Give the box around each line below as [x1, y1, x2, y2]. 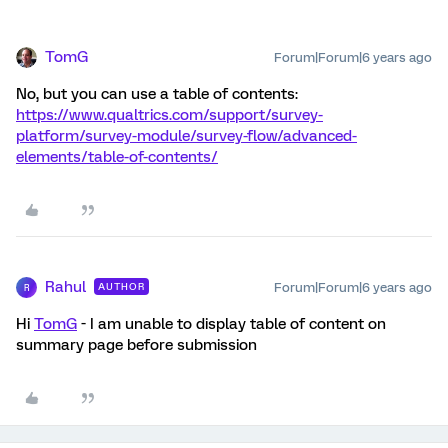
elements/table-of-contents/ [16, 148, 218, 166]
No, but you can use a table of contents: [16, 85, 298, 103]
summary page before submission [16, 336, 257, 354]
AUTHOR [98, 281, 145, 292]
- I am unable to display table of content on [77, 315, 386, 333]
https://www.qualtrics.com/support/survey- [16, 106, 323, 124]
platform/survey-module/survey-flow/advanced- [16, 127, 357, 145]
